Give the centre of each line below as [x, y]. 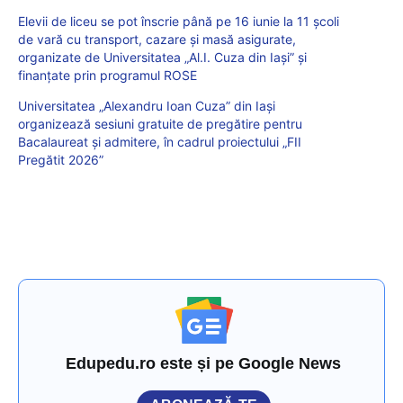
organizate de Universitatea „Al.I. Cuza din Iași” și [162, 58]
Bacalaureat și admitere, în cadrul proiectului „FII [160, 142]
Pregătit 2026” [61, 160]
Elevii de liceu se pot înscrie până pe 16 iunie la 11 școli [179, 22]
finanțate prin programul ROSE [107, 76]
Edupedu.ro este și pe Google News [204, 364]
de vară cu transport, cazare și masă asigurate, [157, 40]
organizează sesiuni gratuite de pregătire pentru [160, 124]
